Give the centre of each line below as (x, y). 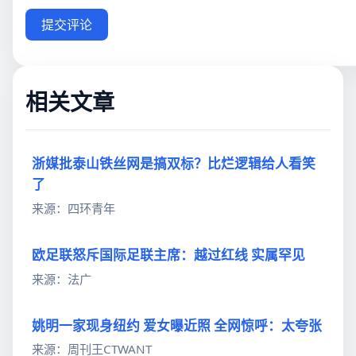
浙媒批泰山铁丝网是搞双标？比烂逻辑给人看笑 (174, 164)
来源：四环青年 (74, 208)
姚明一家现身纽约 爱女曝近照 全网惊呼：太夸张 (177, 325)
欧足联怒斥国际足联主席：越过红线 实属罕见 (168, 255)
